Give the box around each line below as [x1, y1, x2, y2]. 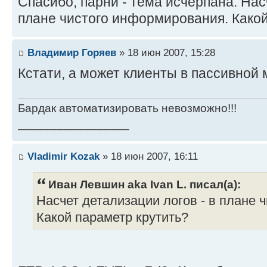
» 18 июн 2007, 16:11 [100, 150, 198, 163]
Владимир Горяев [27, 46, 116, 58]
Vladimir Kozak [27, 150, 100, 163]
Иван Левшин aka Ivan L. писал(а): [48, 178, 241, 191]
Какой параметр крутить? [36, 210, 188, 225]
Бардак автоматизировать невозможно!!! [18, 101, 237, 114]
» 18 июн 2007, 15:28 [116, 46, 215, 58]
